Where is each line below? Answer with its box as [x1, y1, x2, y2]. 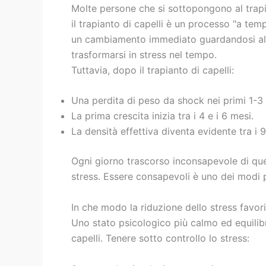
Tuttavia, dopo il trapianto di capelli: [71, 64, 234, 76]
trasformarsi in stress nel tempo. [71, 48, 217, 61]
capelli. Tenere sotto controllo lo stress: [71, 232, 249, 244]
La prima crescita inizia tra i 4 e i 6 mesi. [71, 110, 254, 122]
